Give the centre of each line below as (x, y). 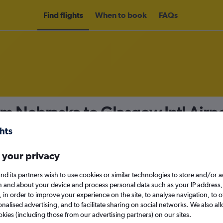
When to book (121, 15)
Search (129, 208)
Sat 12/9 (167, 183)
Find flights (63, 15)
